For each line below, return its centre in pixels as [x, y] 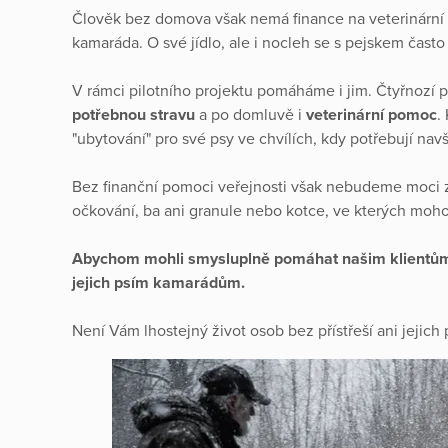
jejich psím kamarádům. [158, 282]
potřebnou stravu [135, 114]
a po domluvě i [252, 114]
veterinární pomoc [371, 114]
